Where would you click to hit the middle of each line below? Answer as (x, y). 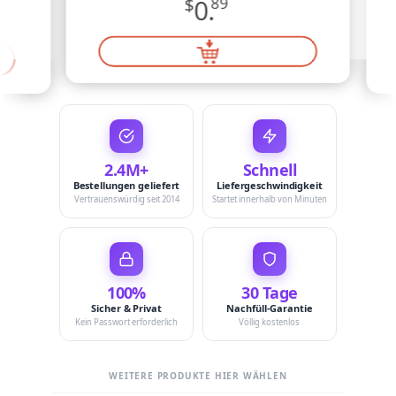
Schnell (270, 170)
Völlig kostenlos (270, 322)
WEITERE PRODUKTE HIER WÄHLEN (198, 376)
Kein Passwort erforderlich (126, 322)
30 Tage (270, 293)
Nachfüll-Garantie (270, 308)
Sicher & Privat (126, 308)
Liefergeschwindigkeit (270, 185)
